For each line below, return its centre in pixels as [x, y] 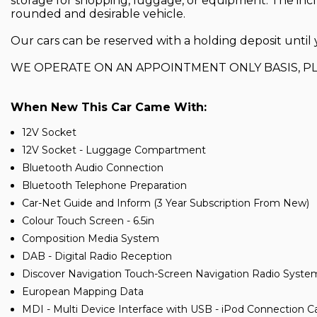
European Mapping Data [83, 291]
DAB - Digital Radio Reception [97, 256]
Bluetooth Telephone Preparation [104, 185]
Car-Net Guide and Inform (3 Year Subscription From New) [166, 203]
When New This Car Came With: [109, 107]
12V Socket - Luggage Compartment [114, 150]
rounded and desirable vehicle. [98, 13]
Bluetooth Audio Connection [93, 167]
